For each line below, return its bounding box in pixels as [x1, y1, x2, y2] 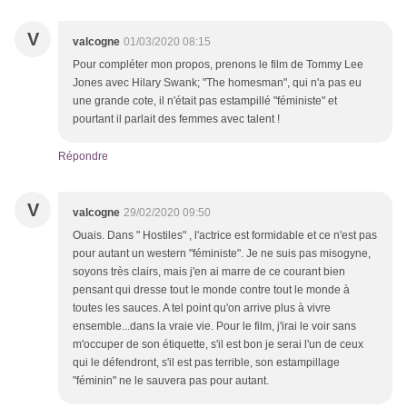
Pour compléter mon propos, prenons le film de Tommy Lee [73, 58, 363, 72]
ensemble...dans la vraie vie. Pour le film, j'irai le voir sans [73, 320, 356, 333]
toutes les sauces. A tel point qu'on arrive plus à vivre [73, 302, 331, 315]
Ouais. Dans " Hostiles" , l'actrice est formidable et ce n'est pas [73, 229, 377, 243]
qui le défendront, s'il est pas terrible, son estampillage [73, 356, 340, 370]
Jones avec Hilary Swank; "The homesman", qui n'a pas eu [73, 76, 362, 90]
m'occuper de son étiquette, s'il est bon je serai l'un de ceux [73, 338, 363, 352]
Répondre [58, 150, 108, 164]
